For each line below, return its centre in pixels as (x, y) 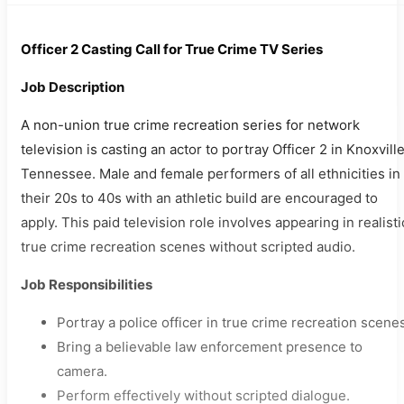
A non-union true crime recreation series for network (190, 125)
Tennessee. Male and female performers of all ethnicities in (211, 174)
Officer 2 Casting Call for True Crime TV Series (172, 49)
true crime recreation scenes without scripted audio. (188, 247)
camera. (82, 371)
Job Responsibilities (87, 285)
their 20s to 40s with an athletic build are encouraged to (199, 198)
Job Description (73, 87)
